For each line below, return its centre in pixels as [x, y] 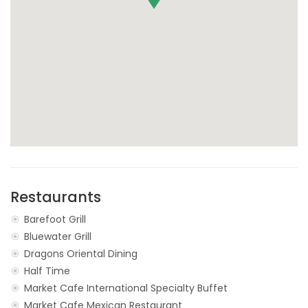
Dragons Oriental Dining [81, 253]
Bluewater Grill [58, 236]
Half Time [47, 271]
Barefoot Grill [55, 219]
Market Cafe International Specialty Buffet [126, 288]
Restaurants [56, 197]
